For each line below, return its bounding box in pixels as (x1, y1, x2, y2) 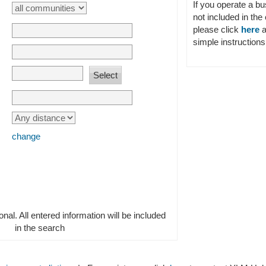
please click (193, 24, 241, 34)
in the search (14, 223, 65, 233)
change (12, 131, 40, 141)
